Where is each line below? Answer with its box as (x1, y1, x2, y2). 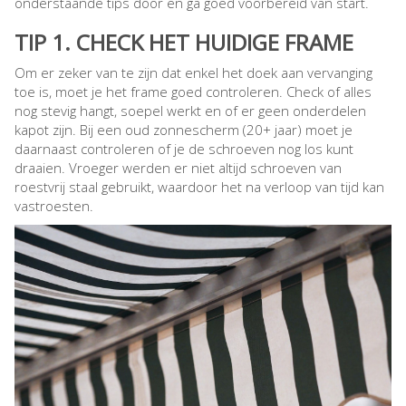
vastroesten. (14, 197, 93, 216)
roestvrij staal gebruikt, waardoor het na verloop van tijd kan (14, 178, 384, 197)
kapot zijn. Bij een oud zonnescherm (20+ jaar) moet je (14, 121, 353, 140)
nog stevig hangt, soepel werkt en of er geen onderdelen (14, 101, 366, 121)
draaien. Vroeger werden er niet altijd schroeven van (14, 159, 342, 178)
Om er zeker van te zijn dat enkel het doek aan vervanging (14, 63, 372, 82)
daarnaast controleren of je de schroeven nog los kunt (14, 140, 353, 159)
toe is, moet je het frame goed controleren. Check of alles (14, 82, 372, 101)
